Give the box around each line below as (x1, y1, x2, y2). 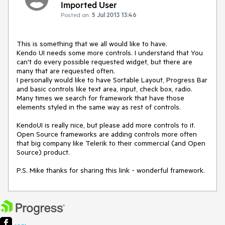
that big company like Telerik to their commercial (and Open (17, 139, 205, 148)
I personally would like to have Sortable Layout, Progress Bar (17, 75, 207, 85)
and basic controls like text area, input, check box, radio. (17, 84, 192, 94)
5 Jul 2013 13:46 (92, 11, 137, 19)
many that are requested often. (17, 66, 115, 76)
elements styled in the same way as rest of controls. (17, 102, 181, 112)
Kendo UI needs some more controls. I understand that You (17, 48, 203, 58)
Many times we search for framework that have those (17, 93, 184, 103)
